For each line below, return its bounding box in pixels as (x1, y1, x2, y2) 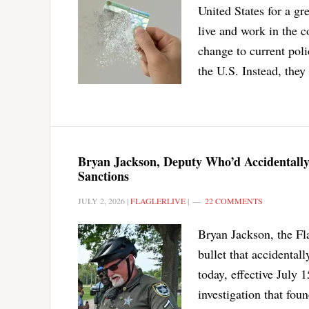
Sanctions (78, 166, 129, 185)
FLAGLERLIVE (130, 195, 186, 206)
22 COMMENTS (205, 195, 263, 206)
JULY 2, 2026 (78, 195, 125, 206)
